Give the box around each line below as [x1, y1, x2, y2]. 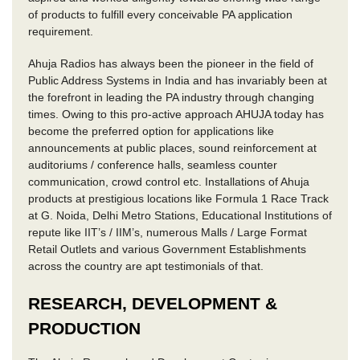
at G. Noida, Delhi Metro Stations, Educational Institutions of [28, 209, 332, 223]
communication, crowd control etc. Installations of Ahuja [28, 175, 309, 189]
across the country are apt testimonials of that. [28, 260, 264, 273]
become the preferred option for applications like [28, 125, 274, 138]
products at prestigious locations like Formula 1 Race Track [28, 192, 329, 206]
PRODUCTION [28, 318, 141, 337]
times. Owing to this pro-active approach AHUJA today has [28, 108, 324, 121]
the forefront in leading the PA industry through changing [28, 91, 314, 104]
